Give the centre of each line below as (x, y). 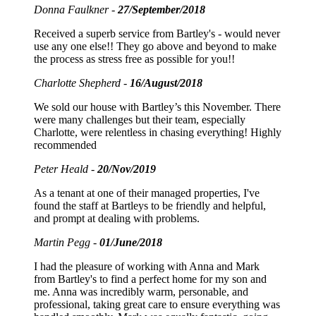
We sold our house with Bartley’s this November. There (157, 107)
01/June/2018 (131, 243)
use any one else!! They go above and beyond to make (155, 47)
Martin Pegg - (67, 243)
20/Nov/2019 (127, 169)
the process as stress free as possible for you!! (134, 59)
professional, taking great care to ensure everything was (157, 305)
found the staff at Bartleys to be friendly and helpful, (150, 206)
